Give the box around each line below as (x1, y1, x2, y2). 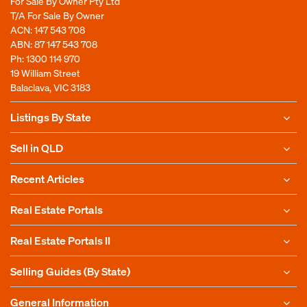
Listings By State (10, 110, 91, 124)
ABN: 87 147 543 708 (10, 38, 97, 50)
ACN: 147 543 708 (10, 23, 85, 36)
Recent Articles (10, 171, 84, 186)
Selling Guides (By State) (10, 264, 130, 278)
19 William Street (10, 66, 80, 79)
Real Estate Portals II (10, 233, 110, 247)
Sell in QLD (10, 140, 63, 155)
